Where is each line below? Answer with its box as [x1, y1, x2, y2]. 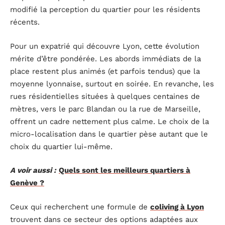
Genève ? [10, 178, 44, 188]
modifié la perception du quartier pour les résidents [10, 5, 200, 15]
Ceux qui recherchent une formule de [10, 202, 150, 211]
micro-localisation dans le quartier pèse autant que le [10, 129, 208, 139]
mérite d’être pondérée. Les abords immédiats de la [10, 54, 201, 63]
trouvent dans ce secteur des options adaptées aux [10, 214, 198, 224]
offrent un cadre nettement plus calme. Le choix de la [10, 117, 209, 126]
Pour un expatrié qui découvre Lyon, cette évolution [10, 41, 199, 51]
